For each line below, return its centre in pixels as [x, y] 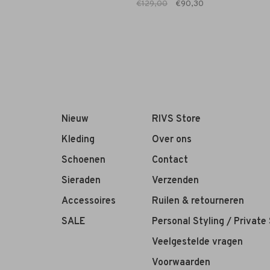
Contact [170, 161]
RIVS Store [176, 120]
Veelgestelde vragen [197, 243]
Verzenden [175, 181]
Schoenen [83, 161]
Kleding [78, 140]
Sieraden [81, 181]
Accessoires [89, 202]
